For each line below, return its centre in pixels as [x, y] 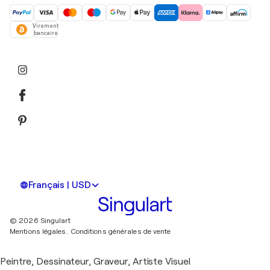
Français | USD [60, 185]
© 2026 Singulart [40, 220]
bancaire [46, 33]
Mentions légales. [39, 231]
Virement [46, 26]
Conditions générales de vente [121, 231]
